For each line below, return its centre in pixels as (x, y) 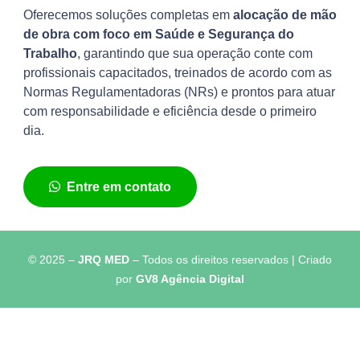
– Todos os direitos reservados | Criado (231, 260)
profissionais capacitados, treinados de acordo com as (178, 73)
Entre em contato (119, 187)
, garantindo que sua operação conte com (195, 54)
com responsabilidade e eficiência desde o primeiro (170, 112)
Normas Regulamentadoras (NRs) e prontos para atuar (179, 92)
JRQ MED (104, 260)
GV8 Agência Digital (190, 279)
